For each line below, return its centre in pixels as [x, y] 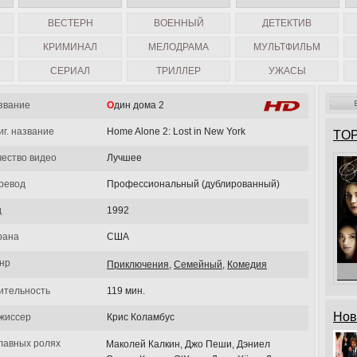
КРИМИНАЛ [70, 47]
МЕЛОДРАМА [178, 47]
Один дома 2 [139, 105]
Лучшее [124, 158]
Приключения [138, 265]
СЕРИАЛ [70, 71]
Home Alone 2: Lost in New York [176, 131]
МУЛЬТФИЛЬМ [287, 47]
